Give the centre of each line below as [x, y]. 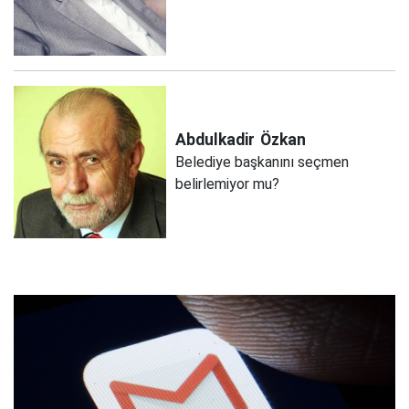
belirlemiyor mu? [228, 184]
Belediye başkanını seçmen [262, 163]
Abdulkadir [215, 140]
